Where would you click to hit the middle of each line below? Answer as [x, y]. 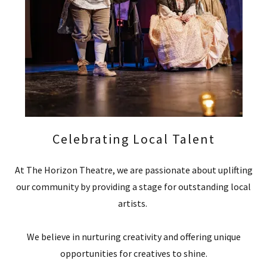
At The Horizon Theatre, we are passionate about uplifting [133, 170]
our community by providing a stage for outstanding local [133, 187]
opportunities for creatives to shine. [133, 253]
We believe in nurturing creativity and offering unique [133, 237]
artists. [133, 203]
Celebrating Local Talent [133, 139]
